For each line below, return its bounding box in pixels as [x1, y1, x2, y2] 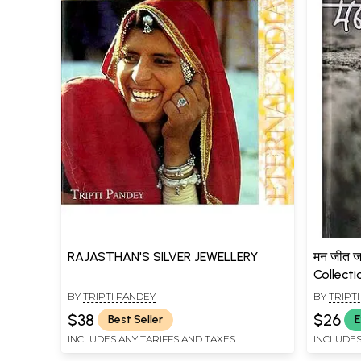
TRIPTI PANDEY [83, 289, 156, 302]
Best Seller [108, 313, 163, 327]
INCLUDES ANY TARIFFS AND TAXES [68, 332, 235, 345]
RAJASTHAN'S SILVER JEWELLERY [68, 248, 258, 264]
